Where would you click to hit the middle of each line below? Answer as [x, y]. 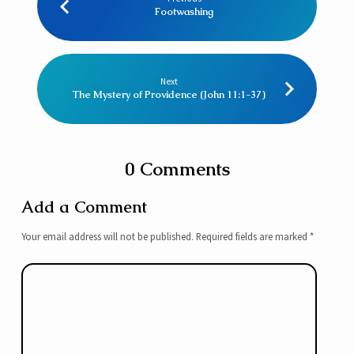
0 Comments [177, 169]
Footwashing [185, 11]
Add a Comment [84, 207]
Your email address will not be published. [107, 237]
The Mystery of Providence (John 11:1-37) [169, 94]
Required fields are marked [252, 237]
